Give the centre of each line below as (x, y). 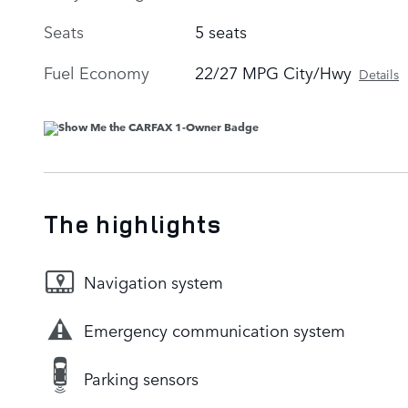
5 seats (221, 31)
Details (379, 73)
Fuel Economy (97, 71)
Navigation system (153, 282)
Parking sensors (141, 378)
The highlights (133, 224)
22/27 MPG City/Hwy (274, 71)
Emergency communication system (214, 330)
